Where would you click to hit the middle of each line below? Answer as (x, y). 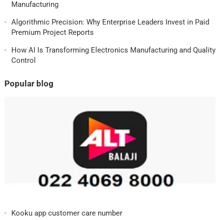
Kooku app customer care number (67, 213)
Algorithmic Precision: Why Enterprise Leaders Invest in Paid (110, 22)
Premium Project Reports (52, 32)
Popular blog (29, 83)
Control (23, 60)
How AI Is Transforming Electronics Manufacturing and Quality (113, 50)
